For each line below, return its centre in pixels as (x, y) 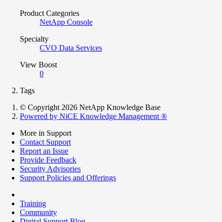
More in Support (46, 133)
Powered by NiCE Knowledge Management (90, 116)
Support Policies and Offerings (68, 177)
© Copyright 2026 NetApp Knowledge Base (90, 107)
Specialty (34, 39)
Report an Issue (44, 151)
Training (33, 203)
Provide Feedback (48, 160)
